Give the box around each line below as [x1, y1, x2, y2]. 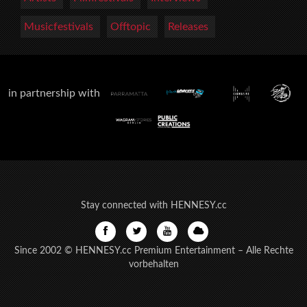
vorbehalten [128, 259, 179, 270]
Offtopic [110, 21, 151, 32]
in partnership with [8, 87, 111, 99]
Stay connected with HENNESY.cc [80, 200, 227, 211]
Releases [168, 21, 208, 32]
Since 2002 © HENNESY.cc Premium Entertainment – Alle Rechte [14, 245, 293, 256]
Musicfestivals [24, 21, 93, 32]
